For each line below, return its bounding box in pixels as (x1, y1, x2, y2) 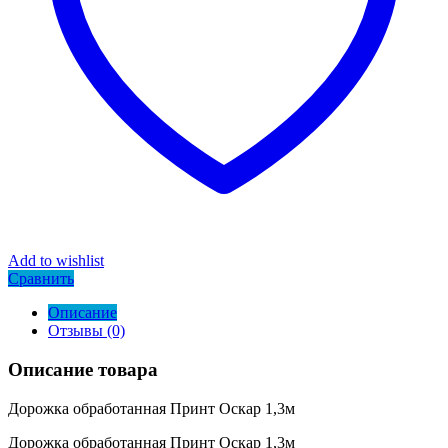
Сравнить (8, 270, 74, 288)
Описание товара (8, 359, 158, 381)
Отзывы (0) (48, 322, 125, 340)
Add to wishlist (8, 252, 104, 270)
